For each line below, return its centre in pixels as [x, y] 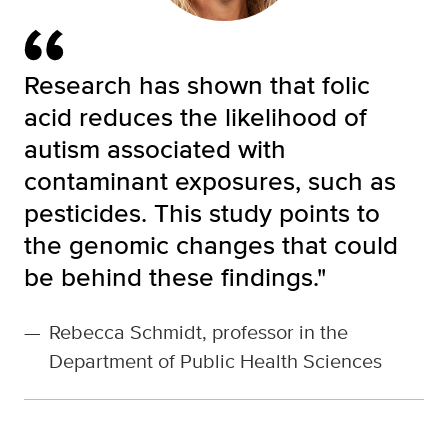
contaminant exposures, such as [210, 181]
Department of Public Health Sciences [215, 361]
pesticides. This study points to [202, 213]
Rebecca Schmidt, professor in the [198, 332]
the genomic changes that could [211, 245]
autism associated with [155, 149]
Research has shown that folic [197, 85]
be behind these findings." [175, 277]
